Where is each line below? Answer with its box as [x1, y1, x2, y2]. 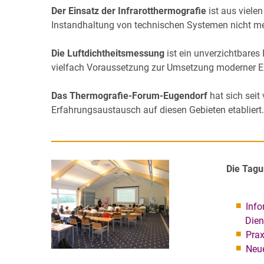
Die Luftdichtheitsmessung [51, 48, 167, 59]
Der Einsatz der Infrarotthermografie [51, 5, 206, 16]
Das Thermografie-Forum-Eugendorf [51, 90, 207, 101]
